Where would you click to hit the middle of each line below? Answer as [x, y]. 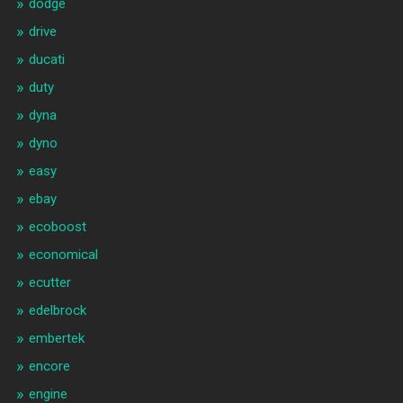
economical [63, 255]
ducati [46, 60]
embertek [56, 339]
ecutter [49, 283]
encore [49, 367]
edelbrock [57, 311]
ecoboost [57, 227]
